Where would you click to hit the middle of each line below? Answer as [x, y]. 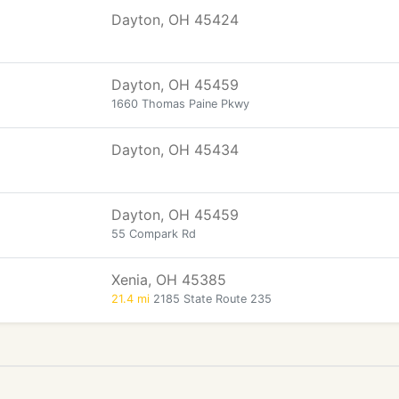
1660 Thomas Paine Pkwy [180, 104]
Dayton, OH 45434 [175, 150]
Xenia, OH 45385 [169, 280]
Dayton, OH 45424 [175, 20]
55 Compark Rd [154, 234]
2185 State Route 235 [211, 299]
